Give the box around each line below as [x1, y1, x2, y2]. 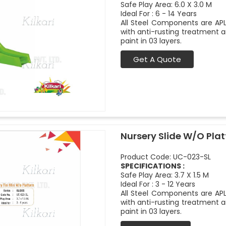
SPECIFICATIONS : [121, 161, 185, 171]
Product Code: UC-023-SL [121, 152, 211, 162]
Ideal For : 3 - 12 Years [121, 179, 195, 189]
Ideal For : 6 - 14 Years [121, 9, 197, 19]
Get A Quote [133, 54, 181, 65]
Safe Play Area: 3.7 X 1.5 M [121, 170, 209, 180]
